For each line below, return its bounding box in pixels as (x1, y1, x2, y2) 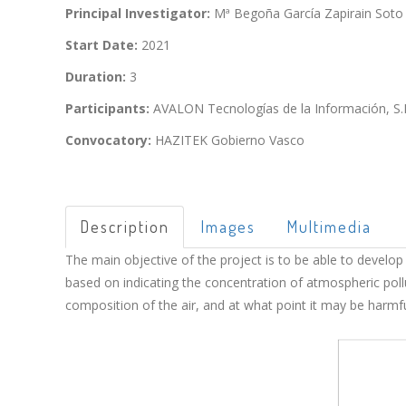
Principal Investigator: (65, 4, 210, 22)
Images (200, 216, 256, 237)
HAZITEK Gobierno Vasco (151, 130, 304, 149)
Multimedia (286, 216, 372, 237)
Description (80, 216, 169, 237)
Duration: (65, 67, 126, 85)
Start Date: (65, 35, 138, 53)
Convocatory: (65, 130, 151, 149)
